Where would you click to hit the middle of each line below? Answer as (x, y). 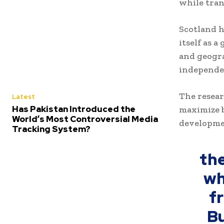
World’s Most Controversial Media (85, 119)
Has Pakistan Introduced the (74, 109)
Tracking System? (51, 129)
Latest (23, 96)
